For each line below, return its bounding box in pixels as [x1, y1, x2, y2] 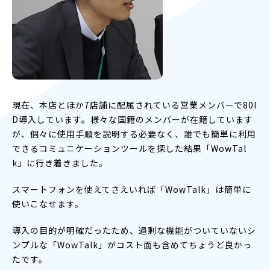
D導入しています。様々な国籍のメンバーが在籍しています [12, 113, 253, 125]
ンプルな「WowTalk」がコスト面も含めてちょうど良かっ [12, 238, 252, 251]
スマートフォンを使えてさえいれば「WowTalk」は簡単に [12, 183, 251, 195]
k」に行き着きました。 [12, 156, 108, 169]
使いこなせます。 [12, 197, 84, 210]
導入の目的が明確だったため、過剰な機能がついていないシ [12, 224, 256, 236]
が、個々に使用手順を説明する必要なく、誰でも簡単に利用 [12, 127, 256, 140]
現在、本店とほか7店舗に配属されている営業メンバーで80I [12, 98, 257, 111]
